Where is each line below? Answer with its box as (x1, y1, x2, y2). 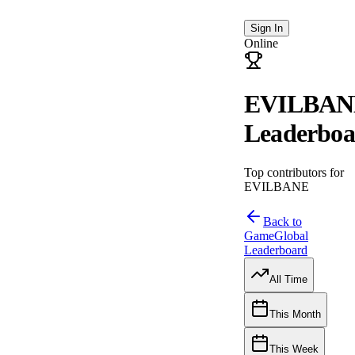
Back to (263, 214, 302, 228)
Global (274, 228, 308, 242)
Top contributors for (244, 165, 344, 179)
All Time (269, 273, 307, 286)
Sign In (250, 22, 283, 34)
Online (244, 36, 278, 50)
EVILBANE (244, 179, 309, 193)
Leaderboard (244, 242, 307, 257)
